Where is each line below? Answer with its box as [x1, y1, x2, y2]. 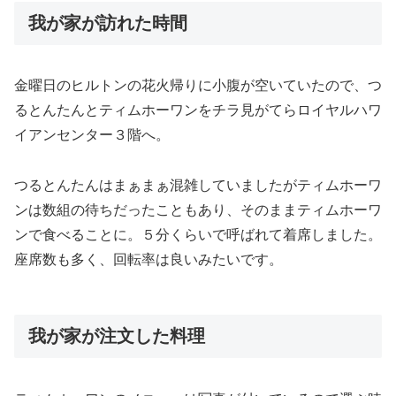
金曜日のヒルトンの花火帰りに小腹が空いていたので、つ [14, 78, 382, 94]
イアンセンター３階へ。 [14, 127, 170, 143]
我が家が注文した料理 [28, 326, 205, 346]
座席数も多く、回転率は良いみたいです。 [14, 252, 283, 268]
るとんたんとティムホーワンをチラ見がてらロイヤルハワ [14, 103, 382, 118]
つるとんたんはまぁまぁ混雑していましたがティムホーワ [14, 178, 382, 194]
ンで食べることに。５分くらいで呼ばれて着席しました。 [14, 227, 382, 243]
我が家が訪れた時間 [28, 12, 187, 33]
